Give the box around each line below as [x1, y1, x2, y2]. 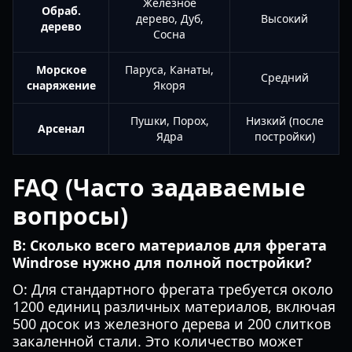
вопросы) [13, 200, 128, 232]
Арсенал [37, 121, 85, 136]
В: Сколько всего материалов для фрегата [13, 236, 327, 255]
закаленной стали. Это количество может [13, 332, 303, 350]
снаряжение [26, 78, 96, 93]
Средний [260, 70, 309, 85]
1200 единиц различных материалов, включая [13, 297, 335, 316]
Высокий [261, 11, 308, 26]
